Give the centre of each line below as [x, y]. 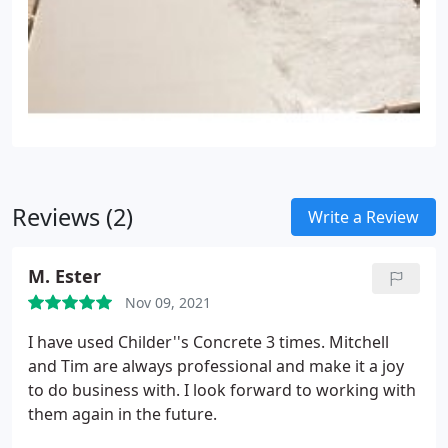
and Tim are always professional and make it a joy [216, 366]
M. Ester [64, 276]
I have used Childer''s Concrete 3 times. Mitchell [208, 342]
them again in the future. [122, 414]
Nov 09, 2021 [168, 302]
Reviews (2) [72, 217]
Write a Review [363, 217]
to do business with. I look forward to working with [222, 390]
